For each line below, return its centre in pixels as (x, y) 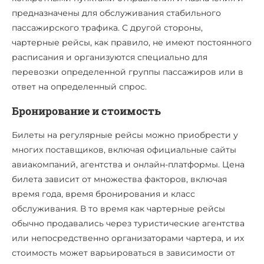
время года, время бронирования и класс (103, 194)
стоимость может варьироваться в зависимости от (123, 253)
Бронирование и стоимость (86, 111)
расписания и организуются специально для (110, 57)
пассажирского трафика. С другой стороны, (107, 28)
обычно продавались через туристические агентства (128, 223)
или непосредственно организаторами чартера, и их (128, 238)
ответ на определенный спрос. (79, 87)
